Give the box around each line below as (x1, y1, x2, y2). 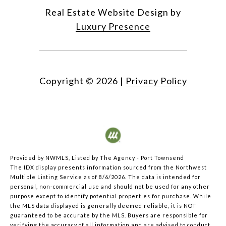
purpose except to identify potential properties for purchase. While (10, 192, 211, 199)
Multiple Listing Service (10, 173, 82, 180)
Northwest (176, 163, 207, 171)
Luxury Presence (76, 20, 150, 32)
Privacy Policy (125, 75, 187, 86)
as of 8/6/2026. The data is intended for (82, 173, 201, 180)
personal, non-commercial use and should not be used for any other (10, 183, 210, 190)
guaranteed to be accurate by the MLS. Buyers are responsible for (10, 211, 208, 218)
